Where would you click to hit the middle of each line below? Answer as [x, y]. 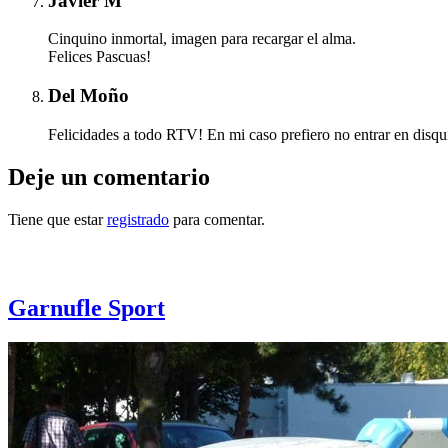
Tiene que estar [57, 219]
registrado [138, 219]
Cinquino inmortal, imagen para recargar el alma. [202, 39]
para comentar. [217, 219]
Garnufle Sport [86, 308]
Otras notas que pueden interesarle [187, 261]
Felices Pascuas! [99, 57]
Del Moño [88, 96]
